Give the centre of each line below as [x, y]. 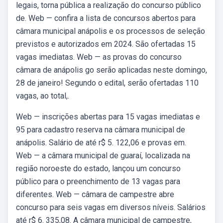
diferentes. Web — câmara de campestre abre [95, 194]
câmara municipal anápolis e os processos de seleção [111, 31]
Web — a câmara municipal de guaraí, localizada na [103, 156]
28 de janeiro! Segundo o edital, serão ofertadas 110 [107, 83]
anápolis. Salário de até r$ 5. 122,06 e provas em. [101, 143]
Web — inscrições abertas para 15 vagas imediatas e [108, 117]
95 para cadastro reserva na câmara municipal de [101, 130]
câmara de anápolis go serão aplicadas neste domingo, [111, 70]
